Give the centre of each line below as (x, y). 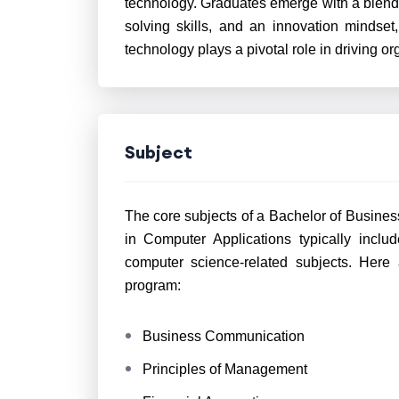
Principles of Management (224, 369)
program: (152, 285)
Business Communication (223, 336)
